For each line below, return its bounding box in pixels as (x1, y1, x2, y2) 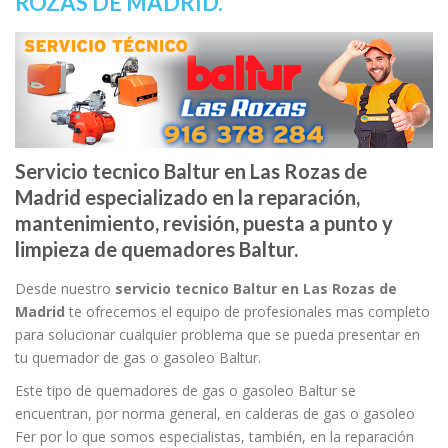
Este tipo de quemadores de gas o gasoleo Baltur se (15, 381, 356, 401)
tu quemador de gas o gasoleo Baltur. (15, 348, 261, 368)
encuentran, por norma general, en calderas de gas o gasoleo (15, 404, 415, 424)
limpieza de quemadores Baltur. (15, 237, 298, 262)
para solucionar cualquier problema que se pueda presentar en (15, 325, 420, 345)
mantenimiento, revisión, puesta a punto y (15, 211, 393, 236)
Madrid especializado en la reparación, (15, 185, 360, 210)
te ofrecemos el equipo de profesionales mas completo (69, 302, 430, 322)
